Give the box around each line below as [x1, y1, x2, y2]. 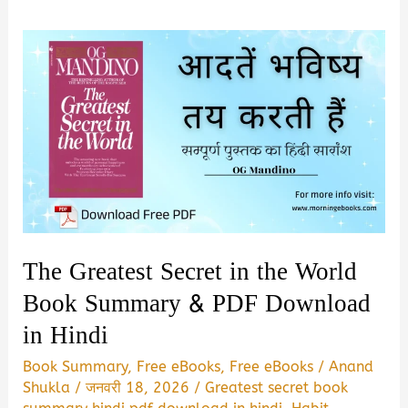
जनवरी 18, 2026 [86, 379, 195, 397]
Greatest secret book [205, 379, 349, 397]
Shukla [23, 379, 76, 397]
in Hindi [23, 312, 109, 358]
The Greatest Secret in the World [23, 249, 358, 294]
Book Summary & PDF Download [23, 280, 372, 326]
